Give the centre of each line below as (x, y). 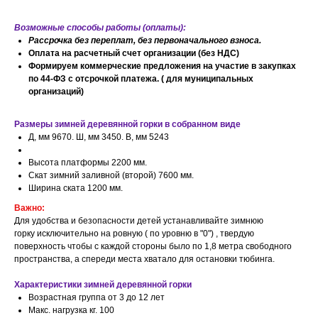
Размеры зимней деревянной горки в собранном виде (127, 125)
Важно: (29, 208)
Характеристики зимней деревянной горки (103, 285)
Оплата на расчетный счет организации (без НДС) (134, 54)
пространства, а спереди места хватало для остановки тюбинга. (144, 259)
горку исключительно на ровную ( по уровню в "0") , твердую (134, 234)
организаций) (56, 92)
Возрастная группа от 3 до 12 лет (97, 298)
